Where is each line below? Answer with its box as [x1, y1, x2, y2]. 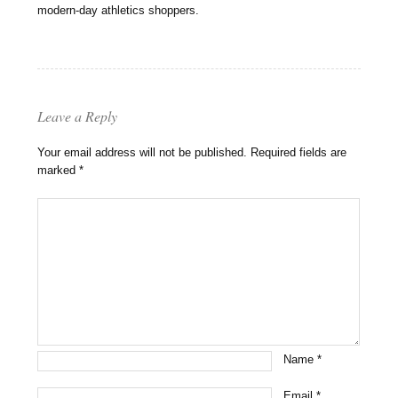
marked [37, 163, 80, 178]
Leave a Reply [37, 107, 118, 126]
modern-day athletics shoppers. [37, 4, 200, 18]
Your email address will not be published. [37, 146, 248, 160]
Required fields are [251, 146, 347, 160]
